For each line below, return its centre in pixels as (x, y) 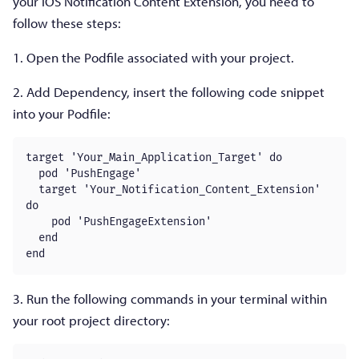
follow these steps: (67, 22)
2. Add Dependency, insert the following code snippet (169, 91)
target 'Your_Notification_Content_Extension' (32, 189)
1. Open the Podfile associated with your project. (153, 57)
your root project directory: (91, 320)
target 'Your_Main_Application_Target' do (154, 157)
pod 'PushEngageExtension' (119, 221)
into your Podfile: (62, 113)
